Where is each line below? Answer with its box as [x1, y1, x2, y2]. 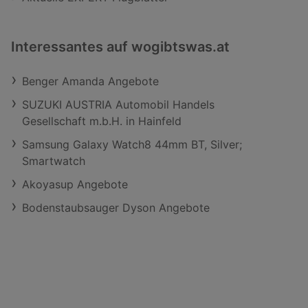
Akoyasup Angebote [22, 177, 128, 191]
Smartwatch [22, 154, 85, 168]
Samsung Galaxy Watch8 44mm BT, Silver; [22, 137, 242, 151]
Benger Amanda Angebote [22, 74, 159, 88]
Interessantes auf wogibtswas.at [11, 38, 230, 55]
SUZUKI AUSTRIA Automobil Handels [22, 98, 214, 111]
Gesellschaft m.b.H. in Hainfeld [22, 114, 181, 128]
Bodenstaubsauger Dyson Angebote [22, 201, 210, 214]
